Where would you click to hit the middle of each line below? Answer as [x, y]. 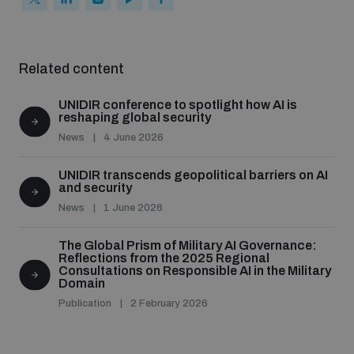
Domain [82, 284]
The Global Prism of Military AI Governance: [188, 246]
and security [95, 188]
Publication [85, 304]
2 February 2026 [169, 304]
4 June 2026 [134, 138]
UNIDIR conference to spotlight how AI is [178, 105]
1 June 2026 [133, 208]
